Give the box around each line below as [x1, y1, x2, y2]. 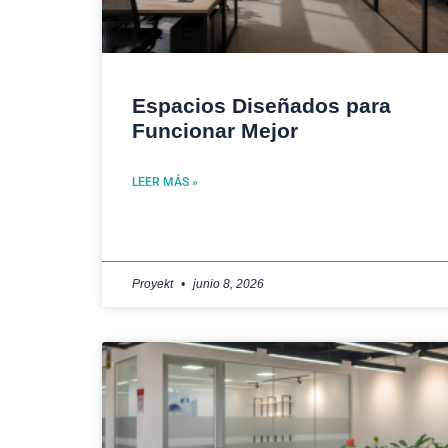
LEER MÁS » [132, 174, 198, 189]
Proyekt [132, 276, 176, 291]
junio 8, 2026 [190, 276, 264, 291]
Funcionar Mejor [132, 118, 298, 142]
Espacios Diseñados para [132, 93, 391, 117]
